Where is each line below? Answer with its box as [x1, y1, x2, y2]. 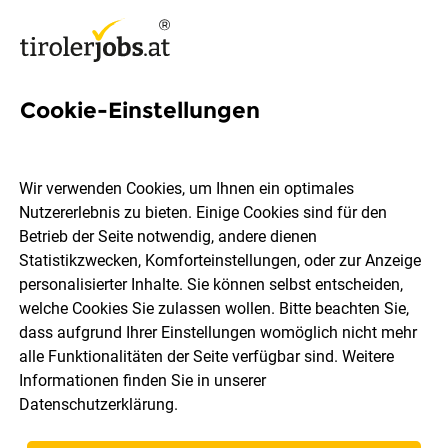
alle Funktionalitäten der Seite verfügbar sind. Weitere [19, 347, 395, 367]
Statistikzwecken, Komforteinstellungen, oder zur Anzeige [19, 251, 422, 271]
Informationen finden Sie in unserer [19, 371, 267, 391]
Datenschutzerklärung [19, 395, 175, 415]
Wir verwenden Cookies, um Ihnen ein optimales [19, 179, 355, 199]
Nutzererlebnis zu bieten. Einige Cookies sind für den [19, 203, 388, 223]
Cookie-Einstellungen [20, 97, 260, 124]
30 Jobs [340, 421, 393, 439]
